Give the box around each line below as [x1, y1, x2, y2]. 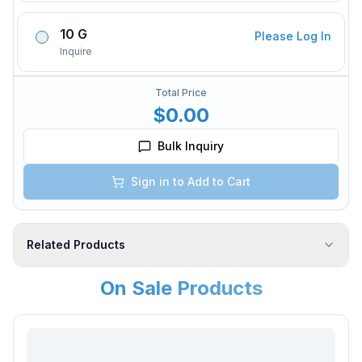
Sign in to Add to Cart [131, 175, 250, 188]
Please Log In [255, 29, 331, 43]
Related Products [27, 238, 125, 251]
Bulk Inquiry [158, 139, 224, 153]
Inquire [60, 45, 92, 57]
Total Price [155, 86, 207, 99]
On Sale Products [99, 276, 263, 300]
